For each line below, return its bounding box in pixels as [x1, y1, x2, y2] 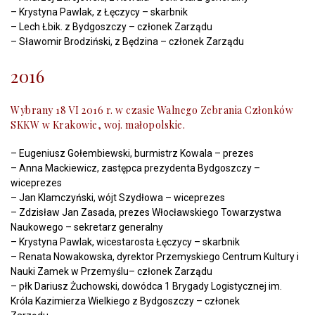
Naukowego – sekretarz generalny [11, 221, 163, 233]
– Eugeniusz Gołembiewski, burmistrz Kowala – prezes [11, 148, 254, 159]
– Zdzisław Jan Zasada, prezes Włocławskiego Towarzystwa [11, 207, 281, 218]
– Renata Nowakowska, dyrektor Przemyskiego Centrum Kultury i [11, 251, 299, 262]
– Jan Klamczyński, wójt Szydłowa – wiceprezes [11, 192, 225, 203]
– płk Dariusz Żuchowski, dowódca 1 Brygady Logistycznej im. [11, 281, 282, 292]
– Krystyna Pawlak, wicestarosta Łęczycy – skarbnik [11, 236, 240, 247]
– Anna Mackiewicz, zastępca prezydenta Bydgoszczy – [11, 162, 260, 174]
